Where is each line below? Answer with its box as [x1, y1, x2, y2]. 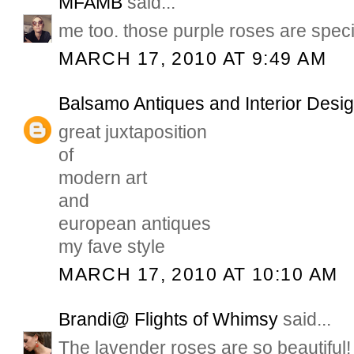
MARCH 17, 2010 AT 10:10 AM [58, 264, 338, 285]
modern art [58, 168, 148, 189]
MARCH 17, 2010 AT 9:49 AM [58, 48, 326, 70]
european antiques [58, 213, 212, 235]
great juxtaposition [58, 122, 208, 143]
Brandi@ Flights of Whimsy [58, 308, 279, 330]
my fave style [58, 236, 166, 258]
